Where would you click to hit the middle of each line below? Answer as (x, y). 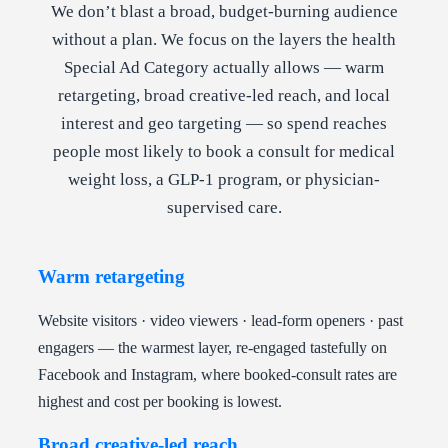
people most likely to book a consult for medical (224, 152)
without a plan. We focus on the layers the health (224, 40)
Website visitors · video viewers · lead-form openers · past (220, 321)
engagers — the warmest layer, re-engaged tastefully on (212, 348)
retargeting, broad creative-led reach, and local (224, 96)
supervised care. (224, 208)
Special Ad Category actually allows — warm (224, 68)
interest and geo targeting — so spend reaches (224, 124)
